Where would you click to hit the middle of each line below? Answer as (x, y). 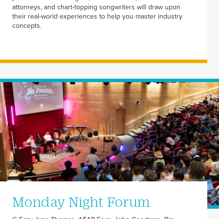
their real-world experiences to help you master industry (97, 17)
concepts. (27, 26)
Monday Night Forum (81, 202)
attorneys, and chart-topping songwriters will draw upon (96, 7)
